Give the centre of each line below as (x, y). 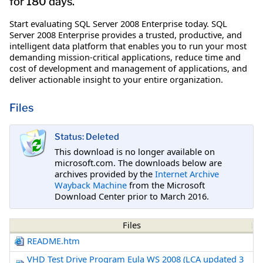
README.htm (54, 241)
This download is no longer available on (135, 151)
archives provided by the (105, 173)
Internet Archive (187, 173)
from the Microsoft (166, 185)
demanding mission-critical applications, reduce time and (125, 57)
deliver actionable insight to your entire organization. (116, 79)
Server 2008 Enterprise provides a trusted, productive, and (126, 34)
